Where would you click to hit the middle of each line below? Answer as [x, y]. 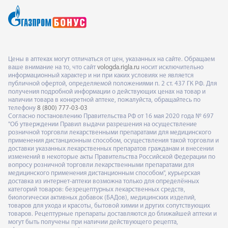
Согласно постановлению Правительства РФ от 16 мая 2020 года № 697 [111, 116]
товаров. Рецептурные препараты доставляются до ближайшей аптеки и [112, 214]
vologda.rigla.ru [118, 67]
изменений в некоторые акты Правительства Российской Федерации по [112, 157]
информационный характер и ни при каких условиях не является [101, 75]
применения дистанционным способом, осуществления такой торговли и [113, 140]
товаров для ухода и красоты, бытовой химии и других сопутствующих [109, 206]
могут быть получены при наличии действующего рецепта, [93, 222]
